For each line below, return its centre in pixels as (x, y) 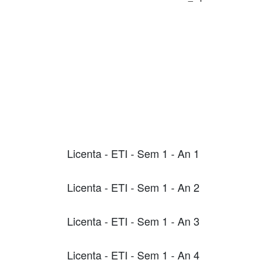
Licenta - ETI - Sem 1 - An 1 (133, 153)
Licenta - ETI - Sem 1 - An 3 (133, 221)
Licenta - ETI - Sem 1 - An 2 (133, 187)
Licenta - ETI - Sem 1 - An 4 (133, 254)
